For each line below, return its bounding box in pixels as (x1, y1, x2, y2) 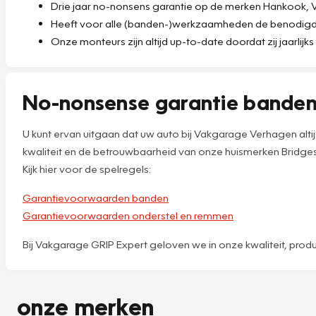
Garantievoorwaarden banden (23, 190, 169, 204)
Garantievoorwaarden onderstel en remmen (23, 208, 233, 221)
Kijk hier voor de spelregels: (23, 162, 151, 175)
